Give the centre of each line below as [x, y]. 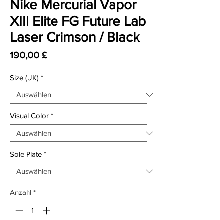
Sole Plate [26, 154]
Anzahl [21, 192]
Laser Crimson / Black [75, 37]
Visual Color [29, 116]
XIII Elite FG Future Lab [78, 21]
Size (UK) [24, 77]
